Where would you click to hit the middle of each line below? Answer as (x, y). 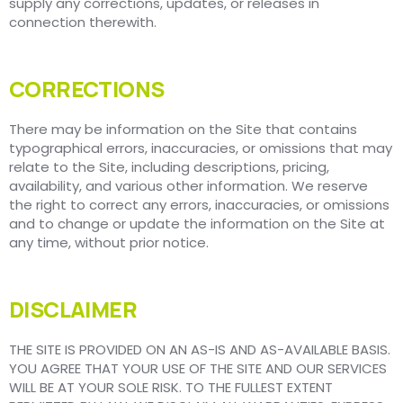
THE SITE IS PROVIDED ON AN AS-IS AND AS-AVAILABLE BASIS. (200, 350)
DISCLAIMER (73, 309)
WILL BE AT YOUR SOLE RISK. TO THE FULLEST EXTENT (171, 388)
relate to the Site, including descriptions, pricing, (169, 167)
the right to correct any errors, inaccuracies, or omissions (199, 205)
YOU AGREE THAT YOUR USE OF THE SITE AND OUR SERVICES (198, 369)
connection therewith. (83, 22)
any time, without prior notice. (109, 243)
